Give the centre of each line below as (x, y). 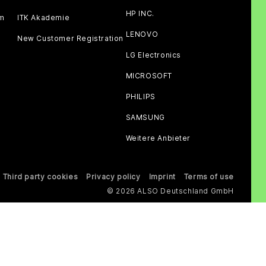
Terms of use (209, 177)
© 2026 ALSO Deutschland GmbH (170, 191)
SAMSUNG (145, 117)
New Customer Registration (70, 38)
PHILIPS (140, 96)
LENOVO (142, 34)
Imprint (162, 177)
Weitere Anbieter (158, 138)
